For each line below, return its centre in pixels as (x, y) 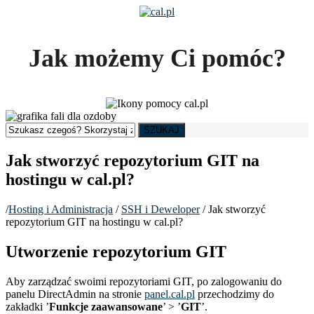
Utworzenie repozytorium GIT (116, 251)
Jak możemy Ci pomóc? (157, 58)
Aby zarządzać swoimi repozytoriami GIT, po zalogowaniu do (144, 281)
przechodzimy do (234, 294)
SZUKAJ (162, 130)
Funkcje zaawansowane (106, 306)
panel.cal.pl (170, 294)
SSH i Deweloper (161, 209)
